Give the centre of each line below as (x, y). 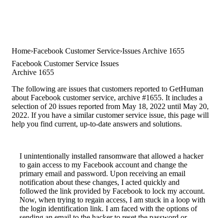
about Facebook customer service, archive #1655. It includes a (107, 98)
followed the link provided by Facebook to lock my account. (112, 191)
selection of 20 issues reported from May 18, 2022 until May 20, (110, 107)
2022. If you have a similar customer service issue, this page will (110, 115)
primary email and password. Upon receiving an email (102, 174)
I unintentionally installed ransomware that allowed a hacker (111, 156)
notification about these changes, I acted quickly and (100, 182)
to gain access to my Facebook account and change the (103, 165)
